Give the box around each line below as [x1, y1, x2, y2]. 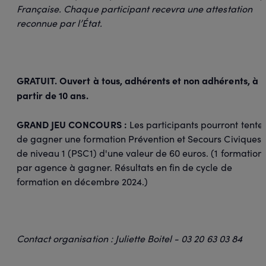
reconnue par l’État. [17, 16, 102, 29]
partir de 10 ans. [17, 88, 88, 102]
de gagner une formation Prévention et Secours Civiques [17, 132, 261, 145]
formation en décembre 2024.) [17, 175, 148, 188]
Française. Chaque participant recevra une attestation [17, 2, 252, 15]
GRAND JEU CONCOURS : [17, 117, 127, 131]
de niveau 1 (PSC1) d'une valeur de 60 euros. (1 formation [17, 146, 263, 159]
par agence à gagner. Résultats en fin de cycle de [17, 160, 232, 173]
